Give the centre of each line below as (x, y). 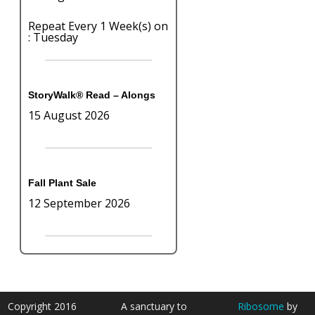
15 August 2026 (69, 115)
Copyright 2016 (43, 306)
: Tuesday (53, 37)
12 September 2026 (79, 203)
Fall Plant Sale (62, 182)
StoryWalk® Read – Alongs (92, 95)
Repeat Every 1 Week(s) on (98, 26)
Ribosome (261, 306)
